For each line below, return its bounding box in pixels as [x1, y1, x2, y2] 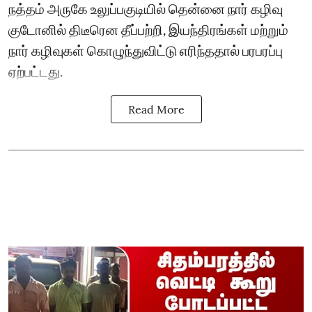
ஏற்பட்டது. [8, 62, 63, 79]
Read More [127, 102, 185, 116]
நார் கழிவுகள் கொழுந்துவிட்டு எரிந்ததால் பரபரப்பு [8, 41, 283, 58]
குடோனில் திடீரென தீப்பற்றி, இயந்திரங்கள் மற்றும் [8, 20, 288, 38]
